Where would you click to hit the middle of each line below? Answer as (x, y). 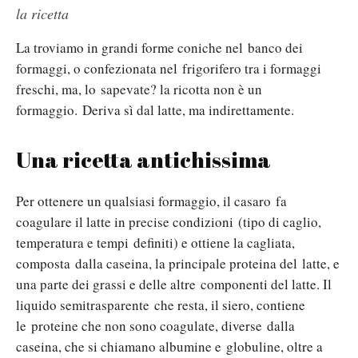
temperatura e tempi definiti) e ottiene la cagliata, (155, 243)
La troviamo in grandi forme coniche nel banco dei (159, 48)
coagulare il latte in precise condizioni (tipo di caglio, (169, 222)
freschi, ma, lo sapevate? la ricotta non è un (139, 89)
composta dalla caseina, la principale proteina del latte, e (178, 264)
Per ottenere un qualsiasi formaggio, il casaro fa (151, 201)
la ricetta (42, 14)
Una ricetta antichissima (143, 160)
